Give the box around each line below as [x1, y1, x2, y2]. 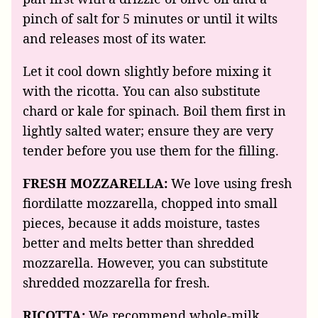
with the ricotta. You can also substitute [23, 82, 261, 100]
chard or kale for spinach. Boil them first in [23, 102, 286, 120]
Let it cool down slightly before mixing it [23, 62, 271, 80]
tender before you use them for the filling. [23, 142, 279, 160]
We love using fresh [168, 175, 292, 192]
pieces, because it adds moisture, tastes [23, 214, 260, 232]
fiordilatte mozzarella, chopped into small [23, 194, 278, 212]
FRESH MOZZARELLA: [23, 175, 168, 192]
